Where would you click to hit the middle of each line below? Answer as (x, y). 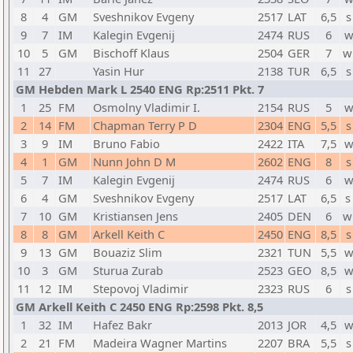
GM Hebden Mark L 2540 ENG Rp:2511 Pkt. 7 (140, 89)
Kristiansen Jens (136, 216)
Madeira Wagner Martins (160, 343)
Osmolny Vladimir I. (147, 107)
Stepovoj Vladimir (141, 288)
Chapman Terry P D (145, 125)
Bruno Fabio (126, 143)
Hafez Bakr (123, 325)
